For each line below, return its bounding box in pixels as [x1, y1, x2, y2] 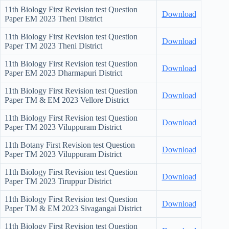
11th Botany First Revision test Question [5, 140, 135, 149]
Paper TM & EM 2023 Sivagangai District [5, 203, 142, 213]
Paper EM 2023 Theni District [5, 14, 102, 23]
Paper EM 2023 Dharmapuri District [5, 68, 122, 77]
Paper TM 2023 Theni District [5, 41, 102, 50]
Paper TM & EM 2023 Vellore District [5, 95, 129, 104]
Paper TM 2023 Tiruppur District [5, 176, 111, 186]
